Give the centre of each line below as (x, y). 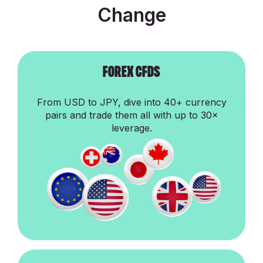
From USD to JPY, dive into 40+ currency (131, 102)
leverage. (131, 128)
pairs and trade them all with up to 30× (131, 115)
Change (131, 15)
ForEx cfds (131, 72)
